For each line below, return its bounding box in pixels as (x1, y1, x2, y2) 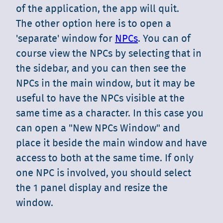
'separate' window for (16, 33, 115, 44)
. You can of (138, 33, 191, 44)
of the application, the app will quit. (16, 3, 179, 14)
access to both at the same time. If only (16, 153, 194, 163)
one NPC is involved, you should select (16, 168, 191, 178)
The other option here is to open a (16, 18, 171, 29)
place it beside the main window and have (16, 138, 207, 148)
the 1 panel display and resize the (16, 183, 168, 193)
